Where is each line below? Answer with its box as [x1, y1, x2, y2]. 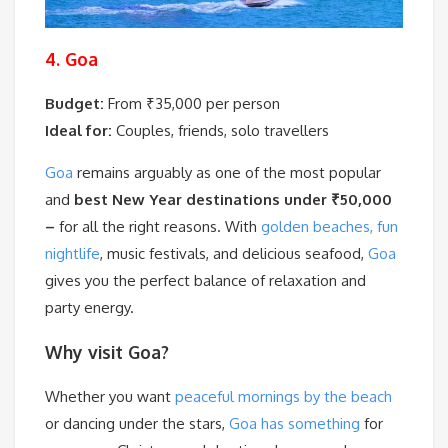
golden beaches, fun [261, 217, 398, 237]
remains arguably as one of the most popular [73, 163, 381, 183]
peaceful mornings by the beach [175, 387, 392, 407]
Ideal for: [45, 121, 112, 141]
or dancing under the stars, [45, 414, 229, 434]
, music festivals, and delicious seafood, [100, 244, 368, 264]
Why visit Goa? [45, 340, 169, 363]
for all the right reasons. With [59, 217, 261, 237]
